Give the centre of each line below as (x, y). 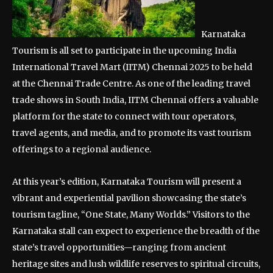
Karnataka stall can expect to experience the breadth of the (136, 231)
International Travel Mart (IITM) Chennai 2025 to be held (132, 67)
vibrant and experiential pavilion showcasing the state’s (129, 198)
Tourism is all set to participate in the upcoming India (124, 51)
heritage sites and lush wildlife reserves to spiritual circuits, (136, 264)
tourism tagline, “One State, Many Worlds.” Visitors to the (131, 214)
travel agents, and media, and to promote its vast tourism (132, 133)
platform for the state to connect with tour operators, (124, 116)
